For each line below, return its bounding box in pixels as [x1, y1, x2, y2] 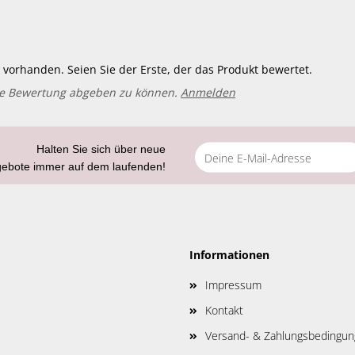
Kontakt [205, 303, 243, 318]
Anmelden [181, 85, 235, 100]
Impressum [205, 277, 261, 292]
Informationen [189, 247, 269, 262]
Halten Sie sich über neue [36, 142, 166, 155]
